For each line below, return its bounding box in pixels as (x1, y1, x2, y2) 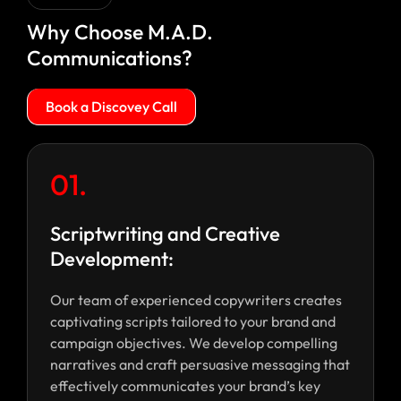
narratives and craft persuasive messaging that (50, 355, 350, 374)
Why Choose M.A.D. (27, 19, 213, 46)
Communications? (27, 45, 192, 72)
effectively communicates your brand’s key (50, 377, 320, 396)
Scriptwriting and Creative (50, 221, 280, 247)
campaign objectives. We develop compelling (50, 334, 337, 353)
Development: (50, 246, 174, 272)
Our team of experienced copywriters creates (50, 291, 342, 310)
